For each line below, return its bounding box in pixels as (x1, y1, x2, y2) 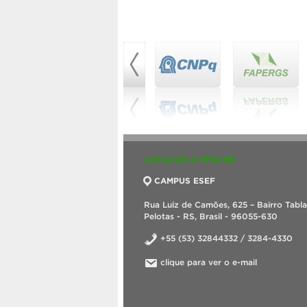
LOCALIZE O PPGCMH (144, 155, 236, 164)
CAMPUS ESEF (154, 176, 215, 186)
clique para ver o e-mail (160, 258, 257, 267)
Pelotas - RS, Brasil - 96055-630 (144, 212, 278, 221)
